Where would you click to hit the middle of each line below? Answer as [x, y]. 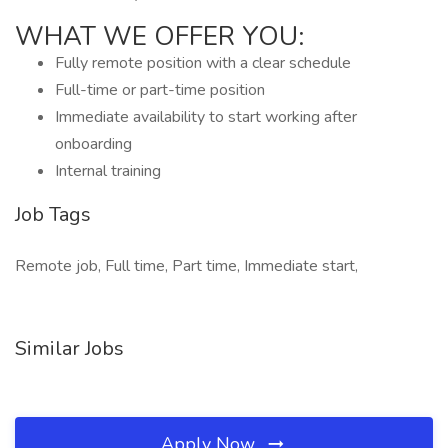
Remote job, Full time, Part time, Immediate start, [186, 266]
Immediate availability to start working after [206, 117]
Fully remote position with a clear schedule [203, 63]
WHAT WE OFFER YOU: [159, 36]
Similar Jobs [69, 348]
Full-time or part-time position [160, 90]
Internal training [108, 171]
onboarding [93, 144]
